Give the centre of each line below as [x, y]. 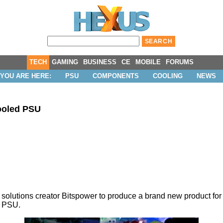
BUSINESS [100, 62]
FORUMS [180, 62]
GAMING [65, 62]
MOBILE [148, 62]
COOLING [168, 76]
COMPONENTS [116, 76]
